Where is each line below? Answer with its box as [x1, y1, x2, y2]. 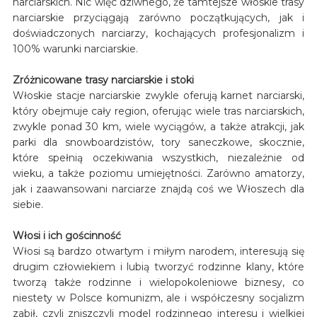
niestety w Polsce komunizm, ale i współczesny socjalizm [12, 291, 305, 304]
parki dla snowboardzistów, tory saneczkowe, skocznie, [12, 135, 305, 149]
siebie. [12, 197, 43, 211]
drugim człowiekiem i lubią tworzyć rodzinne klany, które [12, 260, 305, 273]
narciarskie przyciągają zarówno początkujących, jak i [12, 11, 305, 24]
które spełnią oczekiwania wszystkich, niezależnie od [12, 151, 305, 164]
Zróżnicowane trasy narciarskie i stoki [12, 73, 194, 86]
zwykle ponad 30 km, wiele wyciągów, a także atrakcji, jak [12, 120, 305, 133]
